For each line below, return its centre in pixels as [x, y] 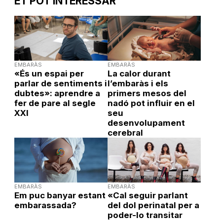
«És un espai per [49, 73]
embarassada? [45, 205]
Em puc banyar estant [60, 195]
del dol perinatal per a [153, 205]
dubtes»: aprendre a [57, 93]
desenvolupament [146, 123]
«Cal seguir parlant [147, 195]
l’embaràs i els [138, 83]
